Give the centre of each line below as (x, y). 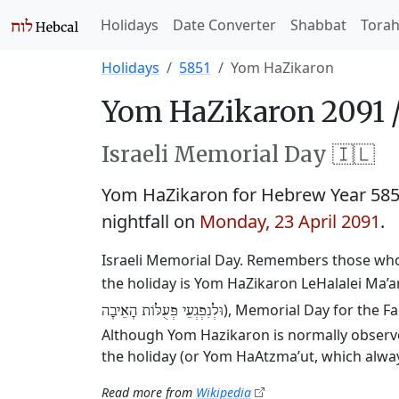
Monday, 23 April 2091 (290, 221)
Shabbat (318, 25)
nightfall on (151, 221)
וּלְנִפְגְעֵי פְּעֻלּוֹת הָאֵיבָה (163, 311)
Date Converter (224, 25)
